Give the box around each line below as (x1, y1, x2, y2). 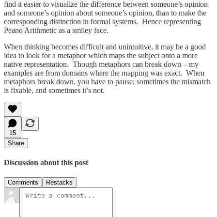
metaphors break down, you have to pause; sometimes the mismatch (4, 77, 211, 86)
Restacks (46, 179, 73, 186)
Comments (8, 179, 38, 186)
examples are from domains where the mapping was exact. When (4, 68, 204, 77)
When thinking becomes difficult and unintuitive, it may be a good (4, 42, 206, 51)
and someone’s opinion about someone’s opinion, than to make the (4, 8, 206, 17)
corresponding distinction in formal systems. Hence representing (4, 17, 201, 26)
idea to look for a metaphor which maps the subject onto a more (4, 51, 198, 60)
